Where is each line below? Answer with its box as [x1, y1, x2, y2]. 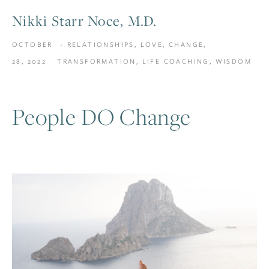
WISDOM [215, 56, 252, 66]
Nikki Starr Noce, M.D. [12, 11, 157, 30]
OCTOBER [12, 40, 53, 49]
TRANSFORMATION [57, 56, 136, 66]
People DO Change [12, 101, 192, 131]
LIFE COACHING [142, 56, 210, 66]
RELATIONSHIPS [67, 40, 134, 49]
